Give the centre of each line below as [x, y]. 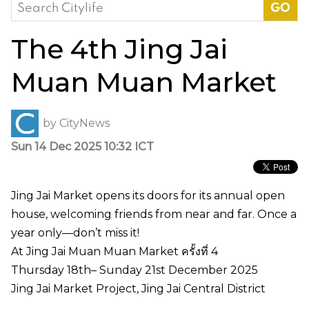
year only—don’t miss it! [75, 232]
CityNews [84, 123]
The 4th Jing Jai [119, 49]
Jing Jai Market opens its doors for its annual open [148, 195]
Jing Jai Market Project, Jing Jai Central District [138, 288]
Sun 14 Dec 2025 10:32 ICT [82, 146]
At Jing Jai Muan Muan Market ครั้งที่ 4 [116, 251]
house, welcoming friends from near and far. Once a [154, 214]
